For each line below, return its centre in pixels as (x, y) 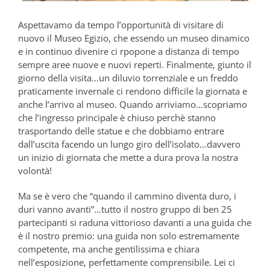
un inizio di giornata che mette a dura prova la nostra (128, 158)
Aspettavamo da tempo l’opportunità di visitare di (121, 25)
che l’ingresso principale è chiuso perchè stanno (117, 118)
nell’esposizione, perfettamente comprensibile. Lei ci (127, 262)
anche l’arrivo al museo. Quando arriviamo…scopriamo (133, 105)
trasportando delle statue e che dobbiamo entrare (121, 131)
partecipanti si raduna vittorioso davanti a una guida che (135, 223)
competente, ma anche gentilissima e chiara (109, 249)
